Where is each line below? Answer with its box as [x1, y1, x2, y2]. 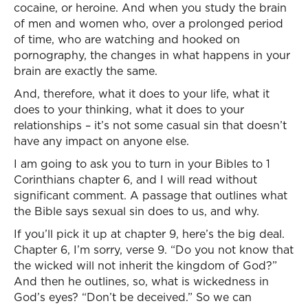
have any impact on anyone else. [14, 133, 189, 148]
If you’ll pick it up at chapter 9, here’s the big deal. [14, 226, 285, 241]
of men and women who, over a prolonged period [14, 16, 283, 31]
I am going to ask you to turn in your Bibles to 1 [14, 156, 270, 171]
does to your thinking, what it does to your [14, 102, 244, 117]
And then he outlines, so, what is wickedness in [14, 274, 269, 289]
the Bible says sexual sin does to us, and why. [14, 203, 259, 219]
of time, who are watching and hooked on [14, 32, 240, 47]
